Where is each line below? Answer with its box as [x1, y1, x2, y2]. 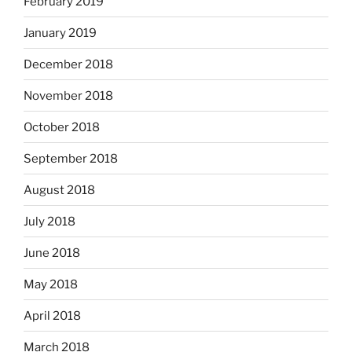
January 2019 [24, 25, 97, 40]
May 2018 [24, 277, 78, 291]
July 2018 [24, 214, 75, 229]
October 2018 [24, 119, 100, 134]
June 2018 [24, 245, 80, 260]
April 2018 [24, 308, 81, 323]
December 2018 [24, 57, 113, 71]
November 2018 [24, 88, 113, 103]
